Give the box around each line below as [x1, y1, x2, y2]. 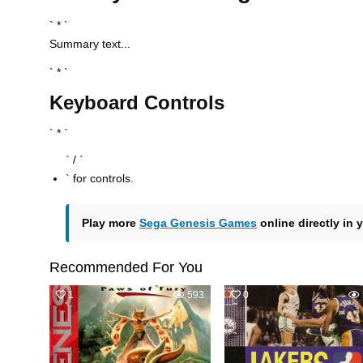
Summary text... [49, 36, 130, 50]
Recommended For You [49, 259, 203, 276]
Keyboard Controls [49, 92, 224, 114]
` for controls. [66, 172, 134, 186]
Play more [82, 216, 139, 230]
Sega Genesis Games [139, 216, 257, 230]
